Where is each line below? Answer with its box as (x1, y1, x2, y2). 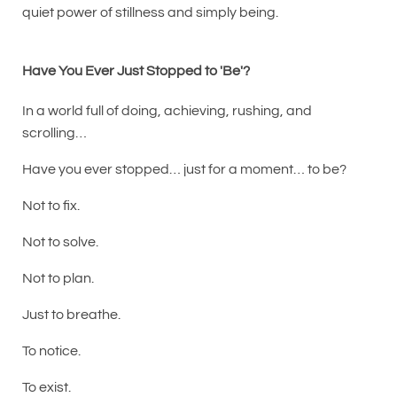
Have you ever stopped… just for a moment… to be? (22, 161, 346, 176)
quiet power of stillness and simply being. (22, 4, 278, 19)
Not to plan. (22, 270, 94, 285)
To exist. (22, 379, 71, 394)
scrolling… (22, 125, 87, 140)
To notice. (22, 343, 81, 358)
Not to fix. (22, 198, 80, 213)
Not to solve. (22, 234, 98, 249)
